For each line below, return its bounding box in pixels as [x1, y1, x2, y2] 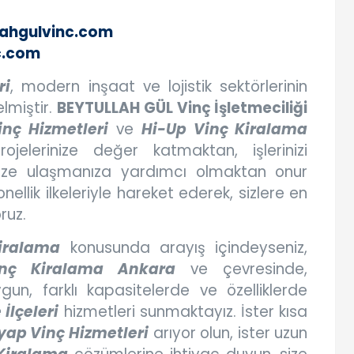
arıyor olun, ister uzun [148, 322, 308, 345]
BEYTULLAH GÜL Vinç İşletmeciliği [57, 97, 308, 119]
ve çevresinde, [175, 258, 308, 281]
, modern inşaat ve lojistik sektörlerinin [9, 76, 308, 98]
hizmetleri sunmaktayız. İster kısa [58, 301, 308, 323]
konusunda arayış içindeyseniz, [60, 237, 308, 259]
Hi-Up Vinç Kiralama [141, 119, 308, 141]
